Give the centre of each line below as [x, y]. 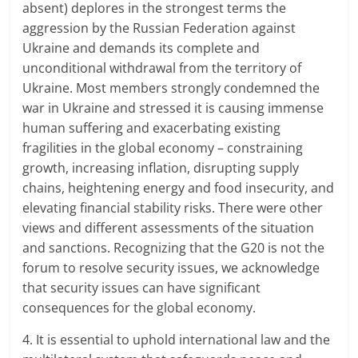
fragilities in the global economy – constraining [163, 148]
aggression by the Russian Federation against [159, 28]
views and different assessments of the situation [169, 228]
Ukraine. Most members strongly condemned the [171, 88]
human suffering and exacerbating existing [152, 128]
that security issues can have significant [142, 288]
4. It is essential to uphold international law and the [177, 340]
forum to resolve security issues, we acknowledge [171, 268]
